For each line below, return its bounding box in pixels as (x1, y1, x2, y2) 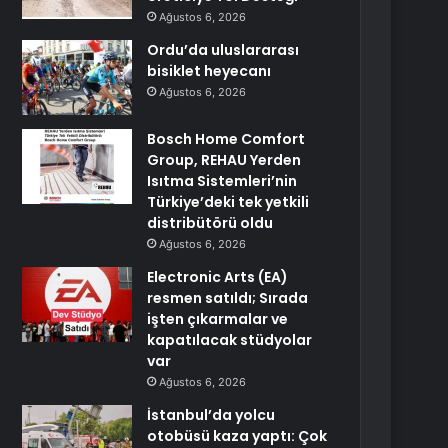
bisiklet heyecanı (147, 61, 272, 81)
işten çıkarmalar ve (147, 309, 289, 329)
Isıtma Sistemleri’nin (147, 171, 298, 191)
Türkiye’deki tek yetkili (147, 192, 310, 212)
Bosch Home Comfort (147, 129, 306, 149)
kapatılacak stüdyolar (147, 330, 313, 350)
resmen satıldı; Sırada (147, 288, 309, 308)
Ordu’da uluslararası (147, 40, 300, 60)
